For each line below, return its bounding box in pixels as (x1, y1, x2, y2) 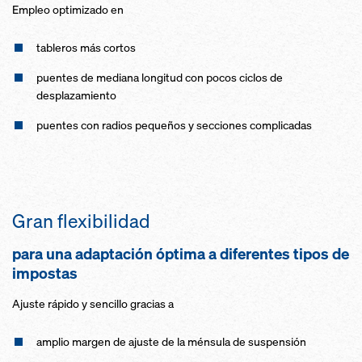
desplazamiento (36, 87, 116, 103)
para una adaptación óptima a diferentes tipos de (12, 244, 349, 263)
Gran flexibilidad (12, 208, 150, 234)
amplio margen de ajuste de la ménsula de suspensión (36, 334, 306, 349)
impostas (12, 263, 81, 283)
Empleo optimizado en (12, 2, 124, 17)
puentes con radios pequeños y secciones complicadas (36, 117, 312, 133)
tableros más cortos (36, 40, 136, 55)
